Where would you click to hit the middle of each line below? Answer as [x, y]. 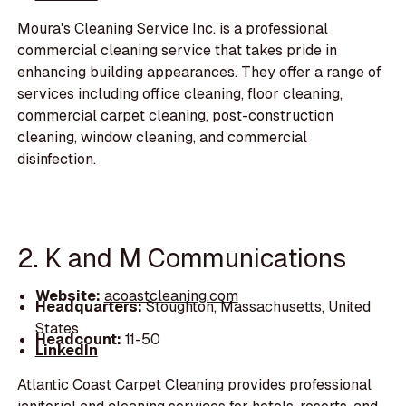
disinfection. [57, 159]
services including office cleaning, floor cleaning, [180, 93]
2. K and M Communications [182, 258]
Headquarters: [90, 307]
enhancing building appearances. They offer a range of [200, 72]
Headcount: [78, 340]
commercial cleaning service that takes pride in [178, 50]
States [57, 329]
